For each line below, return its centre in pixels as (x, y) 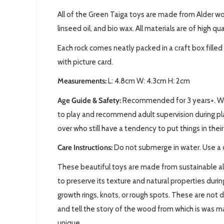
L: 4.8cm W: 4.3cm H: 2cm (149, 81)
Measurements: (83, 81)
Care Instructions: (85, 148)
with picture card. (85, 62)
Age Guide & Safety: (90, 100)
